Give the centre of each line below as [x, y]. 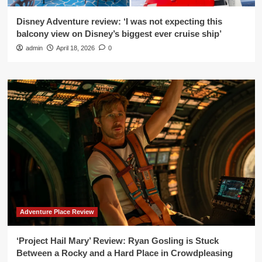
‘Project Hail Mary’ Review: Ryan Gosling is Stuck [117, 241]
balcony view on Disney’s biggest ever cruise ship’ [119, 34]
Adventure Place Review [57, 212]
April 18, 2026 [75, 48]
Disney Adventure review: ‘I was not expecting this [119, 22]
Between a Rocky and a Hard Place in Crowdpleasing [124, 253]
